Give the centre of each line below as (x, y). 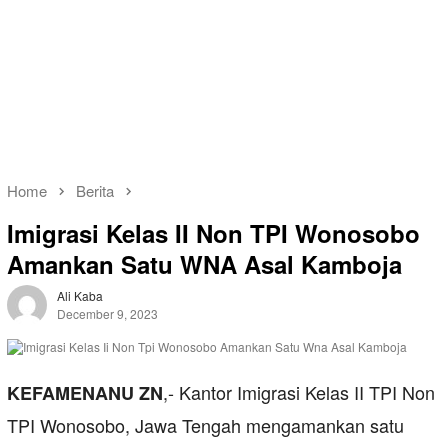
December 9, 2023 (107, 314)
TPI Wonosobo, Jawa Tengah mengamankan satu (205, 425)
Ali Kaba (80, 296)
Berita (95, 190)
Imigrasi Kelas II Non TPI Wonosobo (213, 233)
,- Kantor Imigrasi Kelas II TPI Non (299, 392)
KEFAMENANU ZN (85, 393)
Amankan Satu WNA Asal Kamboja (204, 264)
